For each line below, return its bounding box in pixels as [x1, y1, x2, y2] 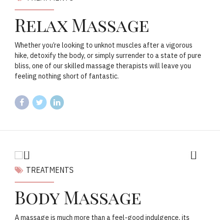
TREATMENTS [26, 165, 74, 175]
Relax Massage [15, 13, 149, 37]
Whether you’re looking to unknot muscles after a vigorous [15, 41, 192, 50]
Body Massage [15, 185, 141, 209]
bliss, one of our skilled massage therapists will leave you [15, 61, 191, 71]
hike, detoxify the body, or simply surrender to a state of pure [15, 51, 201, 60]
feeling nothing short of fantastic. [15, 72, 119, 81]
